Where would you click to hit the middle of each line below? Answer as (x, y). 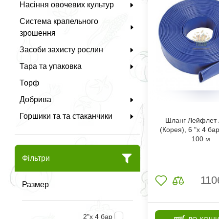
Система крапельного (59, 22)
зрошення (38, 33)
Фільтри (36, 158)
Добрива (35, 100)
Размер (35, 185)
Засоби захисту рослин (61, 50)
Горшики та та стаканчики (66, 116)
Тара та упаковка (51, 66)
